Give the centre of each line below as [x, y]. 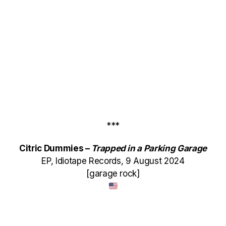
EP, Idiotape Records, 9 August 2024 [113, 161]
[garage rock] [113, 174]
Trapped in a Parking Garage [149, 148]
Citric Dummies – [55, 148]
